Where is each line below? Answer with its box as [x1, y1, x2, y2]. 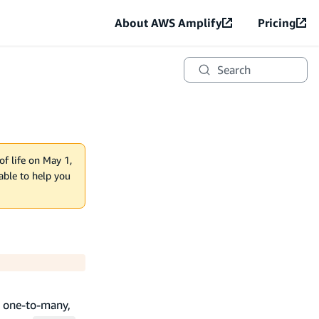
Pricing [258, 16, 296, 30]
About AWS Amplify [115, 16, 222, 30]
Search [216, 63, 251, 77]
